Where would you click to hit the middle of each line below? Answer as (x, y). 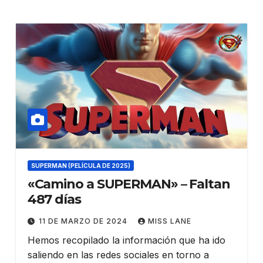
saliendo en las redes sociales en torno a (118, 255)
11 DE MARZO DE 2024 (84, 221)
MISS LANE (169, 221)
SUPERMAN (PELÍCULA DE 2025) (80, 166)
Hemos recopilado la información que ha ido (126, 240)
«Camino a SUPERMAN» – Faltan (129, 184)
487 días (54, 200)
